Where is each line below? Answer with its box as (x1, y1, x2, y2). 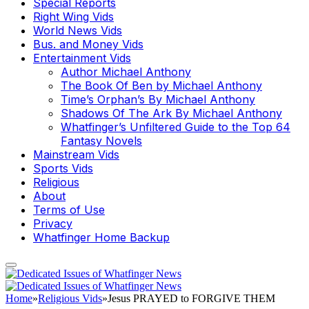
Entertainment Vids (33, 50, 131, 65)
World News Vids (33, 23, 122, 37)
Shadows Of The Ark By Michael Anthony (61, 106, 282, 120)
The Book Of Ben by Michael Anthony (61, 78, 262, 92)
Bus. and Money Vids (33, 37, 143, 51)
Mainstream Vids (33, 147, 119, 161)
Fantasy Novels (61, 133, 142, 148)
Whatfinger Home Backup (33, 230, 170, 244)
